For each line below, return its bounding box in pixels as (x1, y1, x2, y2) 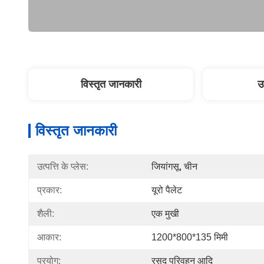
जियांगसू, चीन (151, 161, 197, 171)
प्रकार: (37, 185, 62, 195)
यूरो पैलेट (151, 185, 182, 195)
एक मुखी (151, 209, 179, 219)
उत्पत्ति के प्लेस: (37, 161, 88, 171)
